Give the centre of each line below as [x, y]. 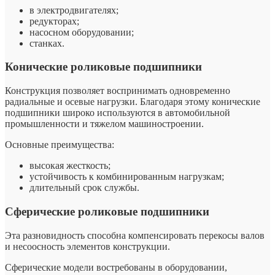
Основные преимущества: [60, 145]
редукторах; [54, 21]
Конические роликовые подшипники [103, 67]
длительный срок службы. [84, 188]
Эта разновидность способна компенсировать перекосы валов [135, 235]
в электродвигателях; [74, 10]
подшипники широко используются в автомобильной [118, 113]
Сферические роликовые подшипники [107, 211]
